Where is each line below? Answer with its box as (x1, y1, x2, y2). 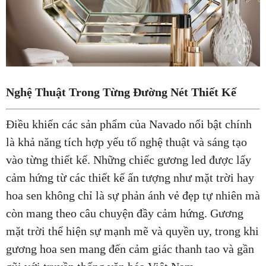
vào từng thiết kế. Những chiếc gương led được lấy (6, 153, 251, 167)
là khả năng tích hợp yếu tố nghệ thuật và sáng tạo (6, 135, 247, 149)
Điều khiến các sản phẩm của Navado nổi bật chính (6, 118, 252, 131)
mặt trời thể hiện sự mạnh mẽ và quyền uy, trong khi (6, 224, 259, 238)
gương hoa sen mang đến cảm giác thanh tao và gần (6, 242, 254, 256)
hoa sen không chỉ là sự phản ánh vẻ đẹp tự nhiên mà (6, 189, 260, 202)
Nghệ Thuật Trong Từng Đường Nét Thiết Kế (6, 85, 236, 99)
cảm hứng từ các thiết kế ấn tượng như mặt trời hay (6, 171, 254, 185)
